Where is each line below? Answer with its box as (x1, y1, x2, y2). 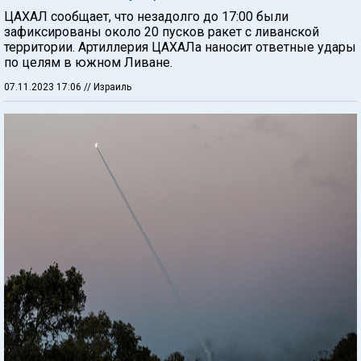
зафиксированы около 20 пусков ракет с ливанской (4, 24, 319, 39)
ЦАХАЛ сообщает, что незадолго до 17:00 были (4, 9, 288, 24)
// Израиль (84, 81, 131, 93)
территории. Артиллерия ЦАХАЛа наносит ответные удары (4, 39, 356, 55)
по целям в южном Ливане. (4, 55, 172, 70)
